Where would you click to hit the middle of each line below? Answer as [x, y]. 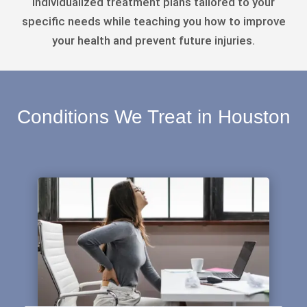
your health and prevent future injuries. [153, 41]
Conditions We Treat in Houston [153, 117]
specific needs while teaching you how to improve [153, 22]
